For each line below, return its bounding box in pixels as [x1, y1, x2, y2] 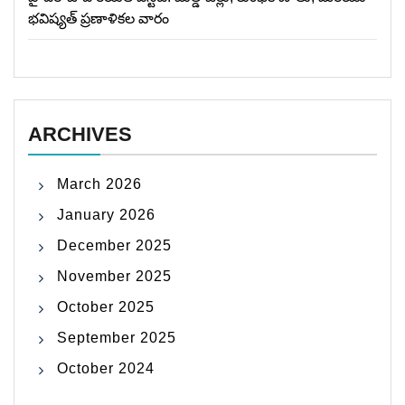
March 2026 [57, 175, 142, 192]
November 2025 [57, 268, 172, 284]
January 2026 [57, 206, 155, 222]
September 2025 [57, 329, 176, 345]
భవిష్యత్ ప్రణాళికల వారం [28, 10, 169, 26]
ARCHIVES [28, 122, 132, 146]
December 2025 [57, 237, 172, 253]
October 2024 [57, 360, 155, 376]
